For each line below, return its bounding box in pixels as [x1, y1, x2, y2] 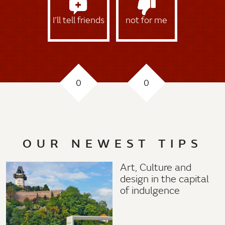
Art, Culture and [120, 161, 191, 174]
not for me [126, 14, 168, 26]
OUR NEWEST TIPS [22, 135, 203, 152]
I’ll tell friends [52, 14, 104, 26]
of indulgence [120, 184, 180, 197]
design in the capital [120, 172, 209, 186]
